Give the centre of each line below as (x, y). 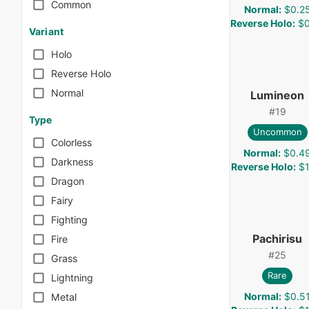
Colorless (71, 143)
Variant (46, 31)
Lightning (72, 278)
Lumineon (277, 95)
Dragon (68, 181)
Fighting (69, 220)
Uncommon (277, 132)
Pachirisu (277, 238)
